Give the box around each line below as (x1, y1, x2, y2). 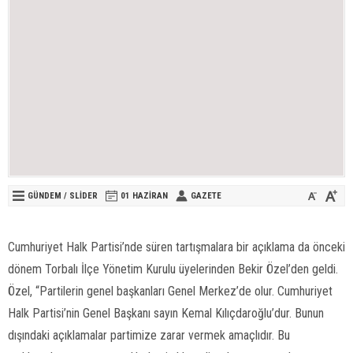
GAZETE (191, 190, 221, 201)
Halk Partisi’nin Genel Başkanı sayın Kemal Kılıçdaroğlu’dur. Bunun (8, 305, 324, 321)
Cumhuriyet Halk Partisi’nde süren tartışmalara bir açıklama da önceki (8, 239, 345, 255)
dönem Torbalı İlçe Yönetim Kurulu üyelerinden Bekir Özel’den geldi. (8, 261, 338, 277)
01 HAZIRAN (121, 190, 168, 201)
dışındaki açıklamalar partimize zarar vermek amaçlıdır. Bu (8, 327, 290, 343)
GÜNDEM (28, 190, 61, 201)
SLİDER (69, 190, 98, 201)
